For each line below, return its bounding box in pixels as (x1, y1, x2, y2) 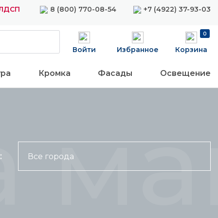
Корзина (175, 45, 207, 54)
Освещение (160, 69, 211, 78)
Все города (28, 152, 74, 161)
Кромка (38, 69, 71, 78)
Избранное (117, 45, 159, 54)
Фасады (98, 69, 133, 78)
